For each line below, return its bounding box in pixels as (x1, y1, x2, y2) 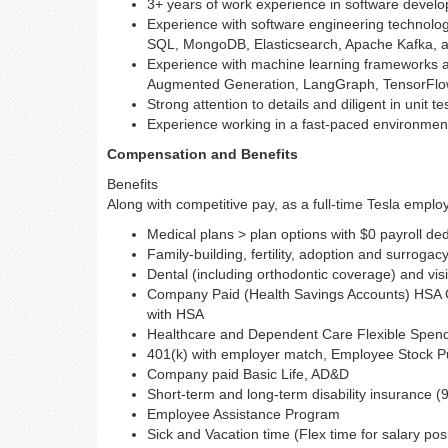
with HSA (147, 306, 204, 322)
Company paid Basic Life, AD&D (147, 366, 349, 382)
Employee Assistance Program (147, 406, 340, 422)
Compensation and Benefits (107, 146, 298, 162)
